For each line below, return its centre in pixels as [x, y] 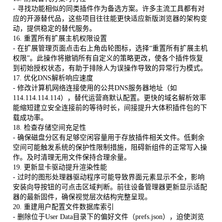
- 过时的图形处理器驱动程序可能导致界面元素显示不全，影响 [109, 177]
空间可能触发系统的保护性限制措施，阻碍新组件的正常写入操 [110, 147]
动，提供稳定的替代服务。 [54, 28]
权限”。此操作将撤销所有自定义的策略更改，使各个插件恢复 [108, 58]
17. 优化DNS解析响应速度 [53, 78]
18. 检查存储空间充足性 [49, 127]
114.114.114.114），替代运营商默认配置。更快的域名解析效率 [109, 98]
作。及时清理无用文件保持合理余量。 [72, 157]
